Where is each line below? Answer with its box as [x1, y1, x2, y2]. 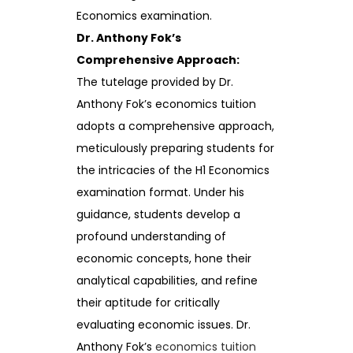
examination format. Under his [76, 184, 244, 200]
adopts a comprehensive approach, [76, 117, 274, 134]
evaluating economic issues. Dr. [76, 316, 251, 333]
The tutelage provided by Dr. [76, 73, 233, 90]
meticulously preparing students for [76, 139, 274, 156]
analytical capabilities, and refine [76, 272, 258, 288]
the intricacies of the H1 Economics [76, 162, 269, 178]
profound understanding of [76, 228, 226, 244]
